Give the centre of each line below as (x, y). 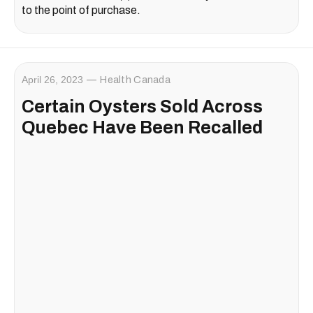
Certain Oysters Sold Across (142, 106)
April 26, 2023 (52, 79)
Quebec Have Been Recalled (142, 127)
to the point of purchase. (81, 10)
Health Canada (135, 80)
